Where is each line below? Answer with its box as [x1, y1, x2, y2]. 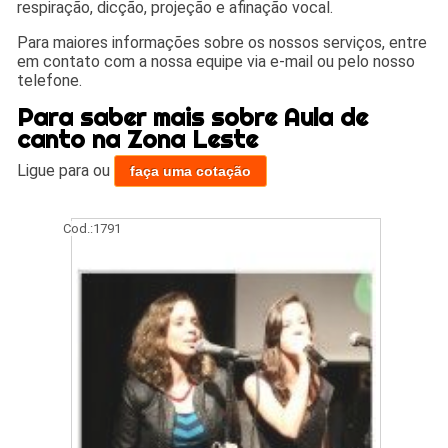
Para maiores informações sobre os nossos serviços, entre [17, 32, 428, 52]
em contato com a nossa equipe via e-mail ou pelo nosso [17, 51, 416, 71]
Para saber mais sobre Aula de [17, 101, 369, 132]
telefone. [17, 70, 83, 90]
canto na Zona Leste [17, 123, 259, 154]
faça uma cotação [130, 162, 252, 179]
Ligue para [17, 160, 94, 180]
